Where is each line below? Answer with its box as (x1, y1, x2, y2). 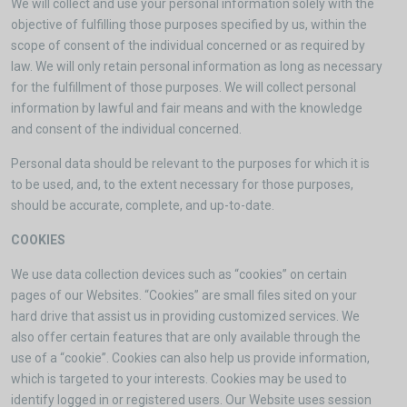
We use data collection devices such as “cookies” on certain (11, 267, 347, 282)
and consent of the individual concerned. (11, 122, 242, 136)
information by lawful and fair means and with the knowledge (11, 101, 362, 115)
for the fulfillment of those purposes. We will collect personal (11, 80, 356, 94)
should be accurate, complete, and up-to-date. (11, 198, 274, 213)
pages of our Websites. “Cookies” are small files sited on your (11, 288, 357, 303)
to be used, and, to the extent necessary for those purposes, (11, 177, 353, 192)
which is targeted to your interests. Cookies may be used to (11, 372, 347, 386)
